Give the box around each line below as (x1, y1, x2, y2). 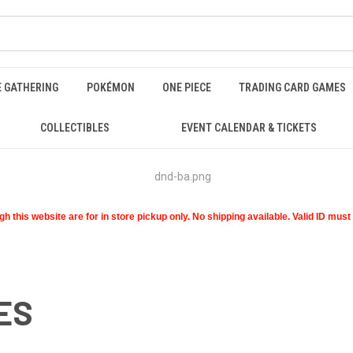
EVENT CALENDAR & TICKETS (181, 121, 318, 134)
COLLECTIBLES (39, 121, 110, 134)
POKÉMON (86, 81, 135, 94)
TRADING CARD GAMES (239, 81, 347, 94)
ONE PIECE (162, 81, 211, 94)
